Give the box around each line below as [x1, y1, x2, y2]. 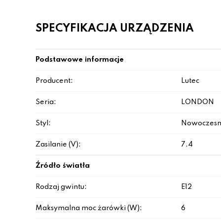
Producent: [36, 77, 73, 84]
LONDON [181, 99, 214, 106]
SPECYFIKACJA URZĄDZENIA [36, 23, 194, 34]
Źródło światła [36, 162, 90, 169]
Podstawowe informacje [36, 56, 124, 63]
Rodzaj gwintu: [36, 184, 87, 190]
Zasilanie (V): [36, 141, 81, 148]
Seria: [36, 99, 56, 106]
